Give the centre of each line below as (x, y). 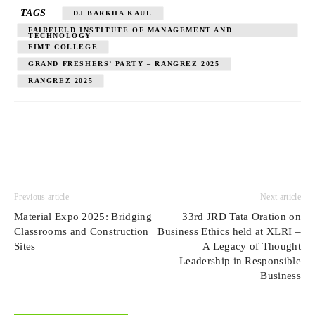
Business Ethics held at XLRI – (229, 231)
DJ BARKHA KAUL (113, 13)
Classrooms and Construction (82, 231)
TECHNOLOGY (60, 35)
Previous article (42, 197)
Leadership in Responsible (240, 261)
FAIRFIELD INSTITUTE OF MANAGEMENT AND (130, 30)
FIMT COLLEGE (63, 46)
